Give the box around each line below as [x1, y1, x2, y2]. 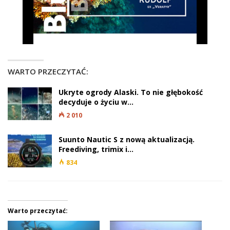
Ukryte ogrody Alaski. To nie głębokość [59, 87, 203, 98]
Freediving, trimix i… [59, 144, 133, 155]
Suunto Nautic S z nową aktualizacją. [59, 135, 195, 145]
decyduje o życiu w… [59, 97, 133, 107]
